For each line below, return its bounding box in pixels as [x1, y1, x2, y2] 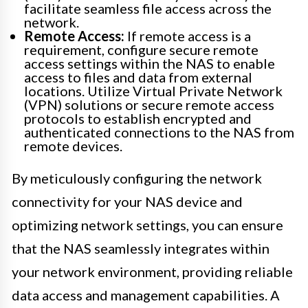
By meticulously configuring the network [12, 169, 262, 186]
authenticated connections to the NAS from [24, 123, 294, 140]
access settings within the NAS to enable [24, 54, 275, 71]
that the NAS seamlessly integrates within [12, 239, 269, 256]
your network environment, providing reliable [12, 263, 293, 280]
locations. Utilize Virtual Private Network [24, 82, 283, 99]
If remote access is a [124, 27, 251, 44]
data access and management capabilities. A [12, 286, 280, 303]
